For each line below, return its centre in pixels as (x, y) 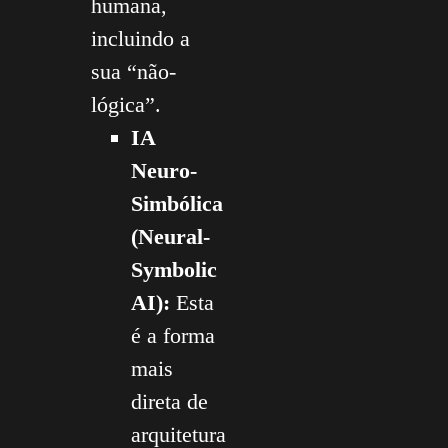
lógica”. (126, 104)
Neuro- (164, 170)
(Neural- (170, 236)
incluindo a (140, 38)
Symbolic (174, 269)
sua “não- (133, 71)
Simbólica (177, 203)
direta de (169, 401)
